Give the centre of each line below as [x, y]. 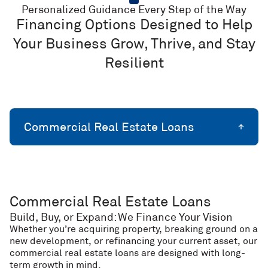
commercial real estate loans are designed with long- [127, 253]
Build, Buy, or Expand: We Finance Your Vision [121, 217]
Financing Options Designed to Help [134, 24]
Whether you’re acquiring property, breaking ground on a [134, 229]
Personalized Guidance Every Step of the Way [134, 10]
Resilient [134, 63]
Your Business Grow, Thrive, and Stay [134, 43]
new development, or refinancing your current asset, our [133, 241]
